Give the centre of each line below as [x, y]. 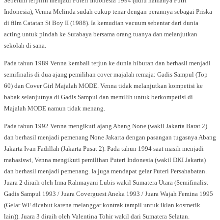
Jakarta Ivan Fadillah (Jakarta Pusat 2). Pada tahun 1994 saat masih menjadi [104, 149]
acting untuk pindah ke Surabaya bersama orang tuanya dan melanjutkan [101, 34]
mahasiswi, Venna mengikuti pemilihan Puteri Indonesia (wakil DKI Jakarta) [105, 160]
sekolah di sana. [25, 45]
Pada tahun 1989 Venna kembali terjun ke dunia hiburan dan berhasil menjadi [107, 63]
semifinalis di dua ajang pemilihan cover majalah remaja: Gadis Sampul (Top [106, 74]
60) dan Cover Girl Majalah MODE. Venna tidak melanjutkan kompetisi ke [103, 86]
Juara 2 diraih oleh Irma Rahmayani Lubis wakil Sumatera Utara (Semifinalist [106, 182]
